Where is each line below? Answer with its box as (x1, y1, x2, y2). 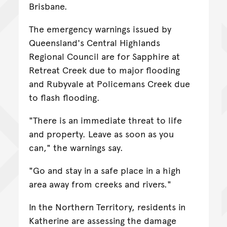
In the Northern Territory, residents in (28, 200, 185, 213)
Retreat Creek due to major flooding (28, 63, 180, 77)
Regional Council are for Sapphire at (28, 50, 180, 63)
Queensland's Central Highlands (28, 36, 160, 49)
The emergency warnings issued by (28, 22, 171, 35)
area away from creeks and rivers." (28, 177, 171, 191)
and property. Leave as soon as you (28, 127, 174, 140)
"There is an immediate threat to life (28, 113, 182, 127)
